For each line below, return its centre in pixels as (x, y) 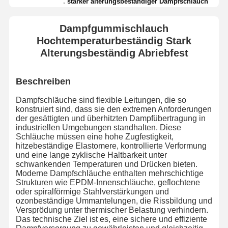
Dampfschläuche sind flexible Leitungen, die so (101, 100)
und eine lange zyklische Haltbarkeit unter (91, 155)
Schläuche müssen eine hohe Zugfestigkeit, (94, 136)
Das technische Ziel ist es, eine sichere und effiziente (111, 219)
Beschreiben (43, 81)
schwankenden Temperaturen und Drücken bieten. (106, 164)
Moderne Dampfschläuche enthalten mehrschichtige (109, 173)
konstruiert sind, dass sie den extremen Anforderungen (113, 109)
